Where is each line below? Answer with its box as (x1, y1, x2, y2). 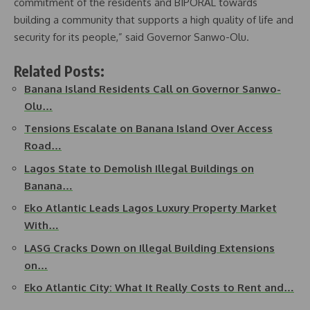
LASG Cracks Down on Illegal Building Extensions (24, 241, 275, 255)
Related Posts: (14, 61, 104, 80)
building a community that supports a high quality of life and (14, 13, 293, 27)
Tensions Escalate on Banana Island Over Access (24, 122, 273, 136)
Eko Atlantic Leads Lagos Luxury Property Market (24, 201, 277, 215)
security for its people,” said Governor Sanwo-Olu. (14, 30, 249, 44)
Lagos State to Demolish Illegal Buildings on (24, 161, 254, 175)
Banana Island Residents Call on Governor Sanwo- (24, 82, 281, 95)
